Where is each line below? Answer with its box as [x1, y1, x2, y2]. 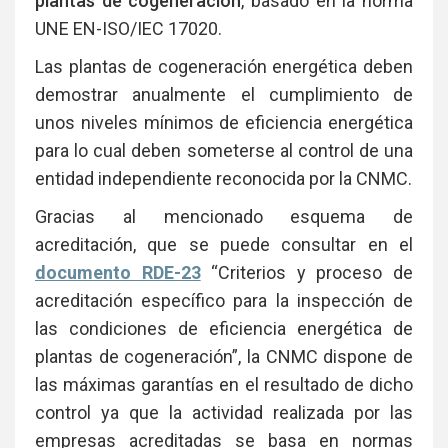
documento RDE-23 [35, 261, 201, 283]
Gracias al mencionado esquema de [35, 205, 413, 227]
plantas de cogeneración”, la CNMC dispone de [35, 345, 413, 367]
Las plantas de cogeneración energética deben [35, 55, 413, 77]
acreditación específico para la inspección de [35, 289, 413, 311]
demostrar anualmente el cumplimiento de [35, 83, 413, 105]
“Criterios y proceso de [200, 261, 414, 283]
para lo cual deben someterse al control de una [35, 139, 413, 161]
